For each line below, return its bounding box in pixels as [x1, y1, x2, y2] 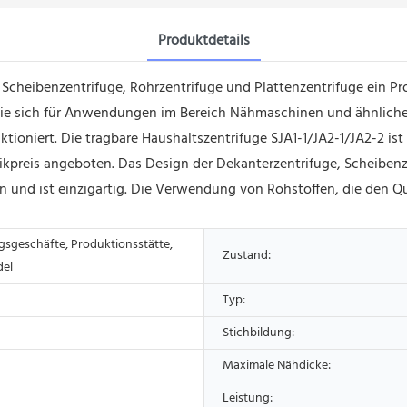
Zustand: [223, 244, 271, 266]
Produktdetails [157, 28, 250, 53]
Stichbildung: [223, 322, 294, 343]
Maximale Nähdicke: [223, 354, 331, 376]
